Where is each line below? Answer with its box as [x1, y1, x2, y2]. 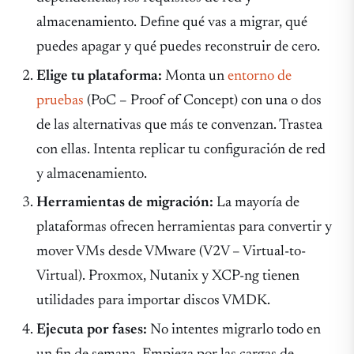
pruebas [36, 92, 85, 108]
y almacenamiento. [36, 166, 148, 182]
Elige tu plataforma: [36, 68, 163, 84]
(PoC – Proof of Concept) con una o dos [84, 92, 322, 108]
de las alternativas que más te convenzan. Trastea [36, 117, 323, 133]
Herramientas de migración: [36, 195, 214, 211]
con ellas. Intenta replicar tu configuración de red [36, 141, 326, 157]
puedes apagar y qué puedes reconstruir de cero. [36, 40, 321, 55]
